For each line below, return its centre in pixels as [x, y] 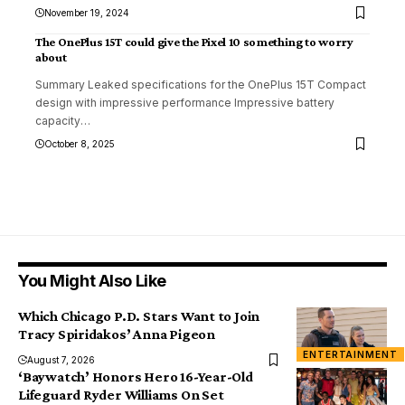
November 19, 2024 [87, 12]
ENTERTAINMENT [350, 354]
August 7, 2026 [61, 359]
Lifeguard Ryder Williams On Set [121, 394]
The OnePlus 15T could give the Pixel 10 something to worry [194, 41]
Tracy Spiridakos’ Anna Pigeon [117, 334]
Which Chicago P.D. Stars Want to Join [139, 316]
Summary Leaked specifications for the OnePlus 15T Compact [201, 84]
